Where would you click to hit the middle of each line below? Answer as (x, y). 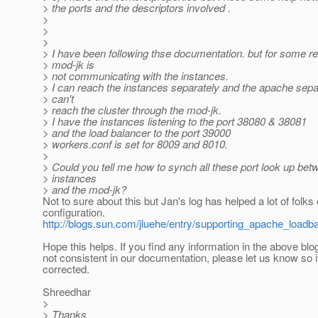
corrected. (66, 269)
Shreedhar (67, 292)
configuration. (74, 212)
